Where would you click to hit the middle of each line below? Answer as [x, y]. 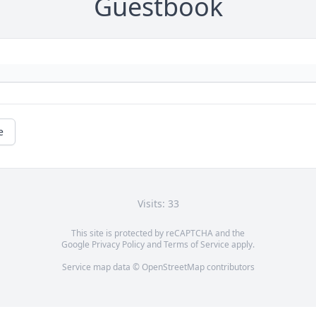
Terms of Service [196, 245]
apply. [242, 245]
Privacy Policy [118, 245]
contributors [229, 267]
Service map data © [102, 267]
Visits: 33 [158, 204]
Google [77, 245]
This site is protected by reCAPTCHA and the [158, 233]
